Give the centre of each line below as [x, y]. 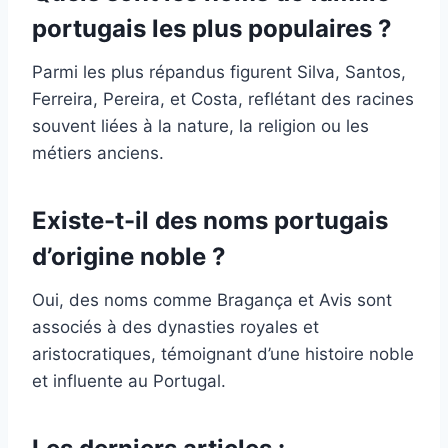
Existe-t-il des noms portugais [210, 220]
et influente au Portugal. [129, 380]
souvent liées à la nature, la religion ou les [200, 125]
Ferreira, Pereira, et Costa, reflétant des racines [223, 98]
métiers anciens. [98, 152]
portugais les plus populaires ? [212, 28]
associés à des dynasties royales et [175, 326]
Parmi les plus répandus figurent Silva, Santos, [219, 71]
